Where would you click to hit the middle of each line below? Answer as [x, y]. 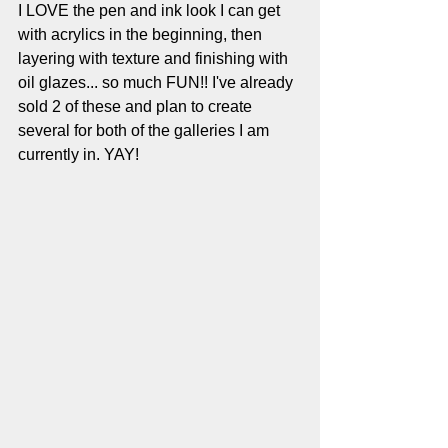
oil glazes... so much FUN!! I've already [157, 83]
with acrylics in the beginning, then [142, 35]
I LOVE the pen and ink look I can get [151, 11]
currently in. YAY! [78, 155]
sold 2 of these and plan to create [137, 107]
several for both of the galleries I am [145, 131]
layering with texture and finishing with [155, 59]
